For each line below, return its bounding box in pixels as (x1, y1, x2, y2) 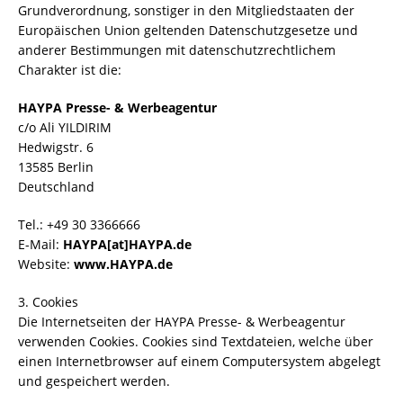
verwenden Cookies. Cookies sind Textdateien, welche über (18, 333, 373, 350)
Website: (18, 255, 74, 273)
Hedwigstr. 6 (18, 139, 94, 156)
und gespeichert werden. (18, 372, 170, 390)
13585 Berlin (18, 158, 94, 175)
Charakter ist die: (18, 61, 121, 78)
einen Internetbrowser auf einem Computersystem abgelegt (18, 353, 381, 370)
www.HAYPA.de (74, 255, 173, 273)
